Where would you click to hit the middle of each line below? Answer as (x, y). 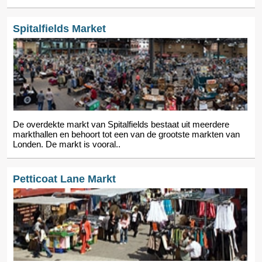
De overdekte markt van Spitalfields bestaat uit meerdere (121, 124)
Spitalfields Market (59, 28)
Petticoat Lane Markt (64, 179)
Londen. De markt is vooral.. (67, 144)
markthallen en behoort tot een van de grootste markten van (126, 134)
